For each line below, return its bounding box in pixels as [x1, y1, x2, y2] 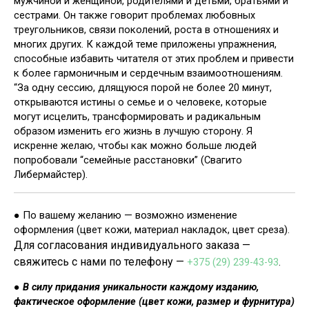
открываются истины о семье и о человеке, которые [14, 96, 267, 109]
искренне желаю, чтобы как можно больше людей [14, 139, 257, 152]
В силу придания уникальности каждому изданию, [23, 281, 259, 294]
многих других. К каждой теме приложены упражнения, [14, 38, 277, 51]
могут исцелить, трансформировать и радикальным [14, 110, 261, 123]
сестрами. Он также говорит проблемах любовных [14, 9, 255, 22]
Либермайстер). [14, 168, 88, 181]
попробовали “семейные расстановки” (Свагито [14, 154, 242, 167]
